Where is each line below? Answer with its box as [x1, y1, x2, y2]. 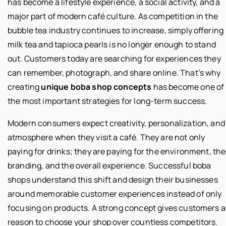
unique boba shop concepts [41, 81, 152, 92]
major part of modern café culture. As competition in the [8, 10, 218, 22]
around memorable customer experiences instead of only [8, 188, 222, 199]
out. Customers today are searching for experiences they [8, 52, 221, 64]
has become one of [151, 81, 224, 92]
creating [8, 81, 41, 92]
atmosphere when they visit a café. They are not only [8, 131, 205, 143]
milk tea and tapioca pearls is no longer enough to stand [8, 38, 216, 50]
